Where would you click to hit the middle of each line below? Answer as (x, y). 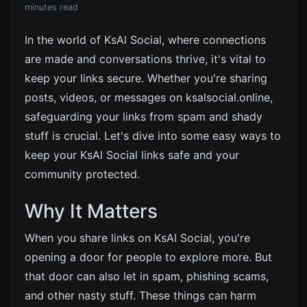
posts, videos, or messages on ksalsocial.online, (149, 97)
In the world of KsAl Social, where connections (145, 40)
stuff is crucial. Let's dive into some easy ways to (153, 136)
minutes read (51, 7)
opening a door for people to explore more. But (148, 257)
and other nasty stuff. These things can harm (140, 295)
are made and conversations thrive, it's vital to (145, 59)
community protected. (82, 174)
